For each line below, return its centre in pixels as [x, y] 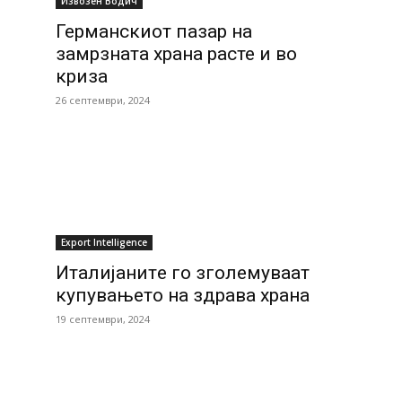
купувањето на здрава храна [183, 295]
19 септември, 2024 [103, 319]
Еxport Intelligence [104, 242]
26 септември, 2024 [103, 100]
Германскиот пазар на [154, 31]
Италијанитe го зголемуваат [183, 273]
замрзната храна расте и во [176, 54]
